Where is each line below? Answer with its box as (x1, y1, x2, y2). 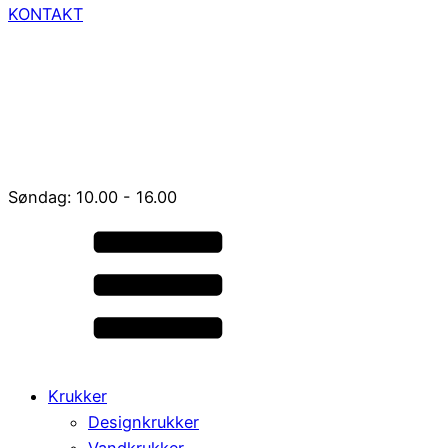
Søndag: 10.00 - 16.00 (8, 187, 177, 207)
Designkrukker (88, 412, 199, 433)
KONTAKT (8, 4, 83, 24)
